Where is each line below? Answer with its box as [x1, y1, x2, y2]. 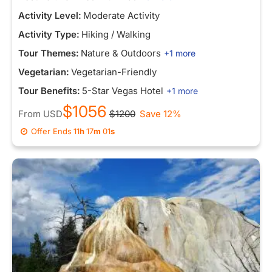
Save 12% [140, 108, 182, 120]
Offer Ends [31, 126, 72, 136]
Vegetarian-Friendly [71, 66, 157, 78]
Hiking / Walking [81, 29, 151, 40]
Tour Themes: [18, 47, 79, 59]
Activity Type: [18, 29, 80, 40]
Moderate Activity [83, 10, 160, 21]
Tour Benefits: [18, 85, 80, 97]
